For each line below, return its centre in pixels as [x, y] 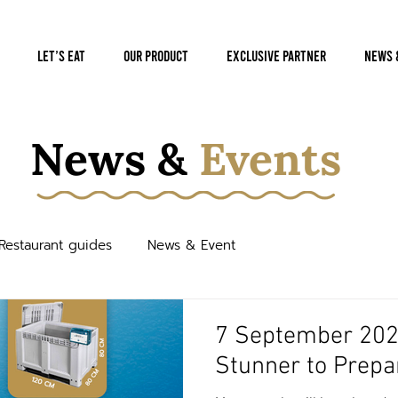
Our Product [155, 55]
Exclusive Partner [276, 55]
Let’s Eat [61, 55]
